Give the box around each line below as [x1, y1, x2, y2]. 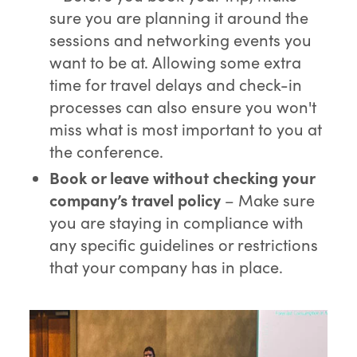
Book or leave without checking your [49, 166, 316, 188]
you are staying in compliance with [49, 210, 304, 233]
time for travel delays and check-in [49, 73, 303, 95]
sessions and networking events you [49, 28, 312, 50]
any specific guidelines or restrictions [49, 233, 319, 255]
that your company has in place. [49, 255, 284, 277]
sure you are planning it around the [49, 6, 309, 28]
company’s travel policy [49, 188, 226, 210]
